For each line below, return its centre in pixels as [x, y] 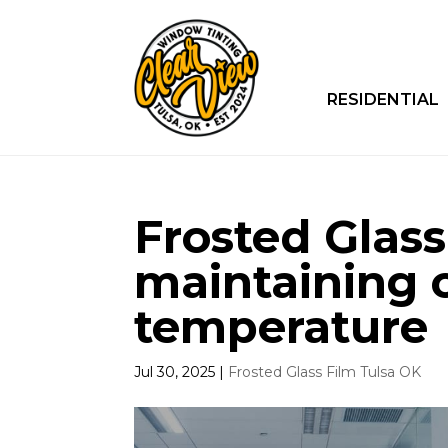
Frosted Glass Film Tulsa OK [325, 371]
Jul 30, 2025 [175, 371]
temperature [281, 326]
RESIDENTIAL [382, 99]
